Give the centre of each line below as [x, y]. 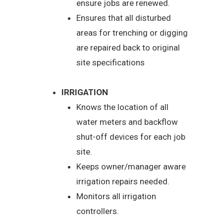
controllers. [98, 211]
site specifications [111, 63]
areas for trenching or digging [132, 33]
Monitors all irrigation [116, 196]
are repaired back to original [128, 48]
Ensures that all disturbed [124, 18]
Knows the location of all [123, 107]
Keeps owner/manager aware [131, 167]
